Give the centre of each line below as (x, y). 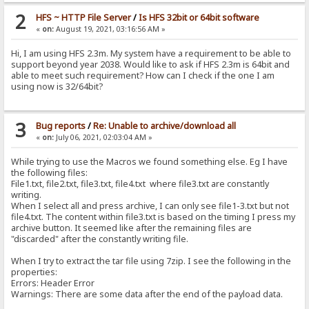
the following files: (50, 173)
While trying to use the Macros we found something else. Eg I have (150, 162)
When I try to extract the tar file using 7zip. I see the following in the (151, 261)
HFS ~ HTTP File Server (83, 18)
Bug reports (60, 126)
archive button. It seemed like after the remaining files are (132, 228)
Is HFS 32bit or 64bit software (199, 18)
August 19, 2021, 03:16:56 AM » (109, 29)
